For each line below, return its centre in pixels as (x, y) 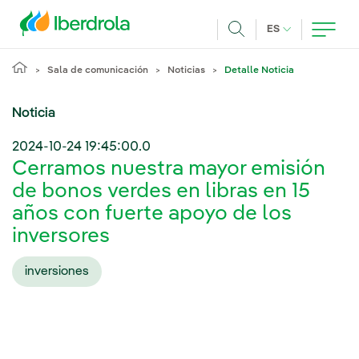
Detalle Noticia (259, 71)
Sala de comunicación (98, 71)
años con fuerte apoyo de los (152, 214)
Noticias (186, 71)
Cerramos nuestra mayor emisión (169, 169)
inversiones (57, 271)
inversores (61, 237)
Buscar (256, 48)
